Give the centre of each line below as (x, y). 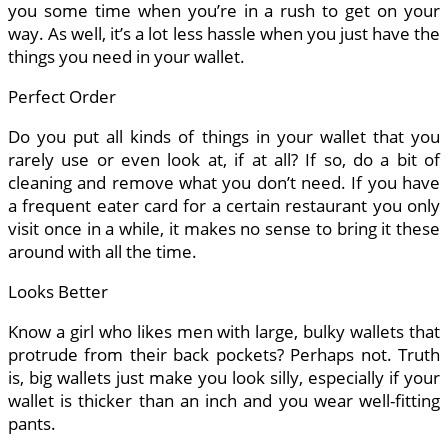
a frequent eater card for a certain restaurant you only (224, 206)
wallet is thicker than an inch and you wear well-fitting (224, 401)
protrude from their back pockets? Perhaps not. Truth (224, 355)
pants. (32, 424)
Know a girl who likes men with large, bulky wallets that (224, 332)
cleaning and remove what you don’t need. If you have (224, 183)
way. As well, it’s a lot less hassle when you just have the (224, 34)
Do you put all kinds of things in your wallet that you (224, 137)
